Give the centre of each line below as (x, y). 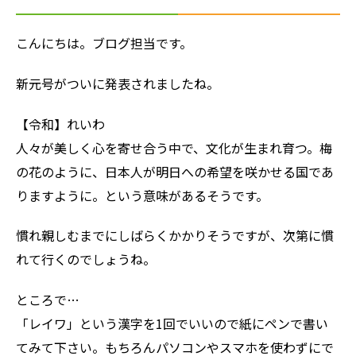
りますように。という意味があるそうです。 (142, 195)
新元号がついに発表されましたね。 (118, 83)
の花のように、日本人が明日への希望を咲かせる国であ (175, 171)
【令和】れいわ (60, 124)
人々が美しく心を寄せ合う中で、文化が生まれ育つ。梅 (174, 147)
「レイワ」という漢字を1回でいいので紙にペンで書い (172, 324)
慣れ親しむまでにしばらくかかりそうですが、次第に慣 (175, 236)
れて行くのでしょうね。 (86, 259)
